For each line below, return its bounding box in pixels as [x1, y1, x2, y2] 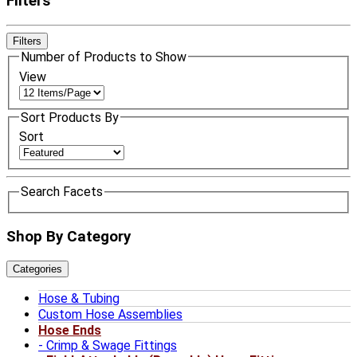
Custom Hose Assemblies [38, 307, 182, 323]
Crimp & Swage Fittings [46, 338, 177, 354]
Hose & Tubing [38, 291, 120, 307]
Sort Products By [21, 109, 119, 125]
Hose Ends [38, 323, 101, 339]
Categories [13, 263, 62, 276]
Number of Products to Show [21, 49, 186, 65]
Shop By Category [6, 228, 131, 246]
